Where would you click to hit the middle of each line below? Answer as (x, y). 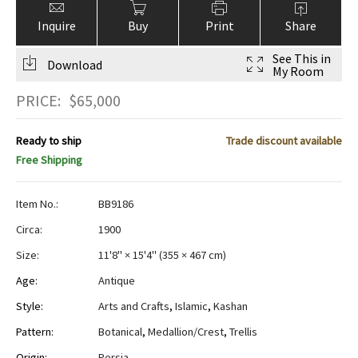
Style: (30, 306)
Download (75, 64)
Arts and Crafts (134, 306)
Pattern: (35, 332)
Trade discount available (284, 141)
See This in (302, 58)
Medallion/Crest (186, 332)
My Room (298, 71)
